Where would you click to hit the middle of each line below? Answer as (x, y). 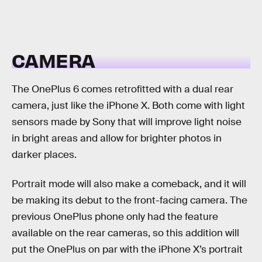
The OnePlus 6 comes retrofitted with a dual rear (123, 89)
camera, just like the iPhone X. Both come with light (128, 106)
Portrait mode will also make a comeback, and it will (129, 184)
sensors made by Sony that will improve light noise (127, 122)
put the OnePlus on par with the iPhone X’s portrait (127, 249)
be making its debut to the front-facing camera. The (130, 200)
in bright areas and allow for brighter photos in (117, 139)
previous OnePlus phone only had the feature (115, 216)
